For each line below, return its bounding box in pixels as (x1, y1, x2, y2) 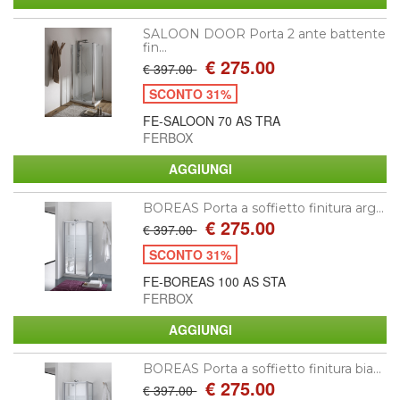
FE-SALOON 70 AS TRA (143, 111, 281, 129)
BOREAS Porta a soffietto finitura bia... (143, 360, 382, 377)
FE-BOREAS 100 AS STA (143, 271, 287, 290)
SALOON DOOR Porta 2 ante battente (143, 25, 387, 42)
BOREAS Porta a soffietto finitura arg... (143, 199, 385, 216)
